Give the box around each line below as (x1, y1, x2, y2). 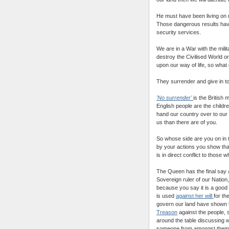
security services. (156, 29, 201, 35)
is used (156, 192, 176, 199)
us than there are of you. (156, 119, 217, 125)
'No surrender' (156, 94, 192, 101)
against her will (176, 192, 214, 199)
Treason (156, 209, 177, 215)
